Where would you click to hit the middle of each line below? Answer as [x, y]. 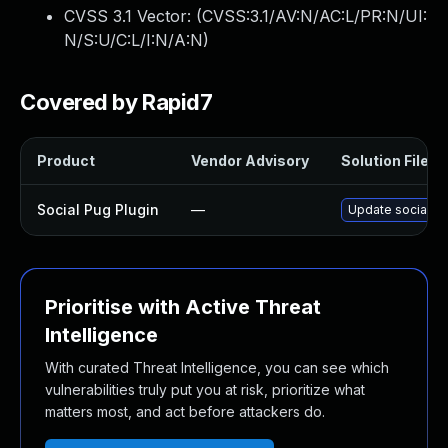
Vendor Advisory [250, 160]
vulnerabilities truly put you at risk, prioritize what [205, 389]
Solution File [385, 160]
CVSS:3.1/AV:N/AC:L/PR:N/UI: [314, 16]
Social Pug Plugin [98, 209]
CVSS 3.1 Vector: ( [133, 16]
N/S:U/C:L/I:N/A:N [133, 40]
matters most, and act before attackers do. [185, 411]
